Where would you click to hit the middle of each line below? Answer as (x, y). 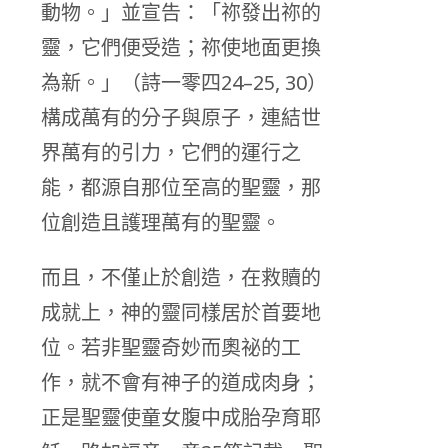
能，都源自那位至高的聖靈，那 (181, 188)
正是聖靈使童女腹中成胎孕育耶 (181, 418)
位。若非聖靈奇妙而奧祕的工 (171, 348)
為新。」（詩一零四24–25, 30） (184, 83)
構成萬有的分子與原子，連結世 (181, 118)
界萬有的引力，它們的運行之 (171, 153)
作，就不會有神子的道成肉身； (181, 383)
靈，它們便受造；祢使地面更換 (181, 48)
